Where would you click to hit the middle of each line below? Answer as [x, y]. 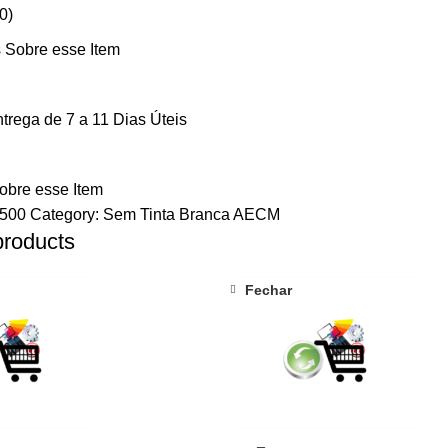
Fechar [268, 290]
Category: [66, 214]
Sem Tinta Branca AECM [191, 214]
